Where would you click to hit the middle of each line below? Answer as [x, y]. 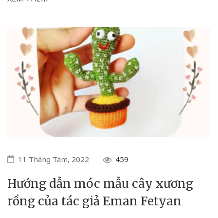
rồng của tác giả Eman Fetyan [94, 201]
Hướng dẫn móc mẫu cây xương [100, 183]
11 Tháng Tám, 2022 [54, 159]
